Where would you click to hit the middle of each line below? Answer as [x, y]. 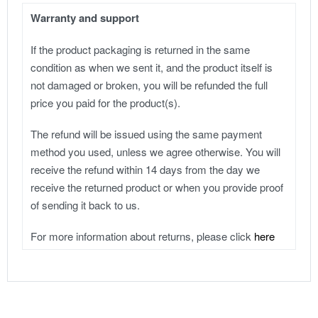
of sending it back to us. [86, 204]
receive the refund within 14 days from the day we [146, 169]
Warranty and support [85, 18]
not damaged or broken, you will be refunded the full [149, 85]
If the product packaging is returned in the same [141, 50]
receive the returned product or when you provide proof [157, 187]
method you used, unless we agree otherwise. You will [156, 151]
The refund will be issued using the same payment [147, 133]
